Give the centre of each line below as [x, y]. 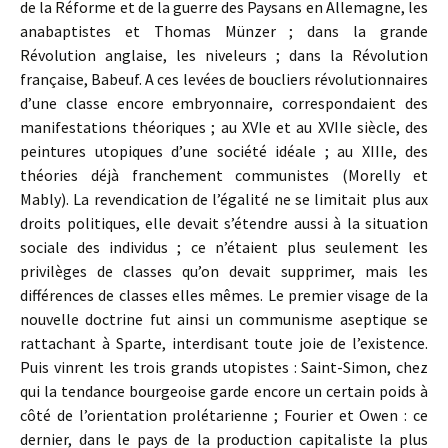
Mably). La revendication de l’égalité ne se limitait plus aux [224, 199]
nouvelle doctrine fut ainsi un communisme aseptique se [224, 319]
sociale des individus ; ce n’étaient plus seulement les [224, 247]
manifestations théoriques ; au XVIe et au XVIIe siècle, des [224, 127]
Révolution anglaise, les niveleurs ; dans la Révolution [224, 55]
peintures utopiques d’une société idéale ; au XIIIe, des [224, 151]
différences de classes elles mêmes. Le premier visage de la [224, 295]
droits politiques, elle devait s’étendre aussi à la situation [224, 223]
